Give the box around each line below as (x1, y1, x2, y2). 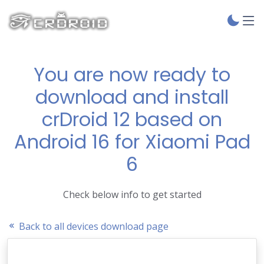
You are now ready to (34, 61, 230, 88)
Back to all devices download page (16, 220, 169, 233)
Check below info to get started (62, 188, 202, 201)
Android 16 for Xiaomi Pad (14, 128, 250, 155)
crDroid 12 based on (42, 106, 222, 133)
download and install (35, 84, 229, 110)
